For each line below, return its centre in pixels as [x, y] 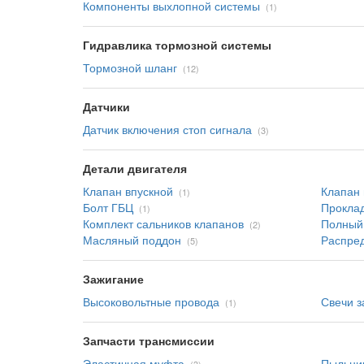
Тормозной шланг [130, 67]
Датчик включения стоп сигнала [167, 129]
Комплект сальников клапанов [163, 223]
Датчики [106, 106]
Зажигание [113, 279]
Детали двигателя [135, 168]
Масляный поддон [132, 240]
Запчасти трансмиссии [149, 340]
